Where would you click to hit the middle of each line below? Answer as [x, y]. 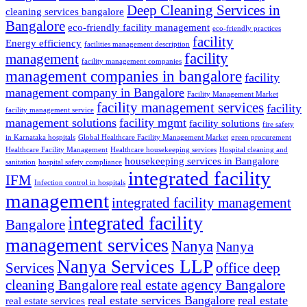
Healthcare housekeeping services [163, 150]
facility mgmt [153, 123]
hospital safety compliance [80, 162]
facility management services [180, 108]
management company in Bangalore [95, 93]
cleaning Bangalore [62, 285]
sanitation [21, 162]
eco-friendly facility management [139, 27]
